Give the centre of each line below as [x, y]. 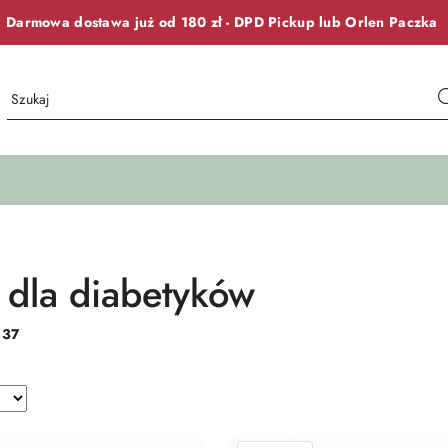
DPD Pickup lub [290, 22]
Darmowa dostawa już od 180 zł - [120, 22]
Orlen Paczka [393, 22]
